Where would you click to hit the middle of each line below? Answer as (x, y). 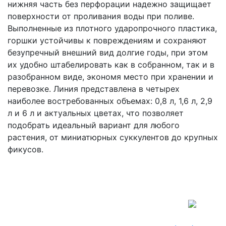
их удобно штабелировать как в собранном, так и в (111, 65)
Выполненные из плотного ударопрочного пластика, (112, 28)
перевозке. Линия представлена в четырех (94, 89)
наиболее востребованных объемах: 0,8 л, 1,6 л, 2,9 (110, 101)
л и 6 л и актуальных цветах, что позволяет (96, 113)
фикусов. (25, 149)
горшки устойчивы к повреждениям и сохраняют (107, 40)
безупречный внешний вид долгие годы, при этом (108, 52)
